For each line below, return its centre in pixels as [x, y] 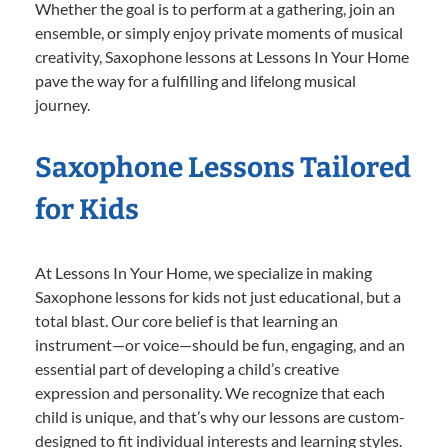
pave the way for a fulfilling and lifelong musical [195, 80]
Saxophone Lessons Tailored [223, 167]
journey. [62, 104]
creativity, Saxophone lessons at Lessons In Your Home [222, 56]
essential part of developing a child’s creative [187, 368]
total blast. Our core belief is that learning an [186, 320]
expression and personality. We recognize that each [210, 392]
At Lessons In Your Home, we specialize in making [203, 272]
